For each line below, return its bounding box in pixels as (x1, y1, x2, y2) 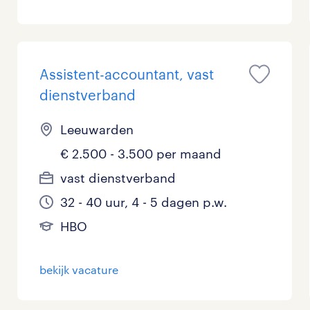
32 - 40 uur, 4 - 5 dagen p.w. (60, 194, 228, 210)
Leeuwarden (60, 122, 134, 138)
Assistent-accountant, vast (39, 66, 215, 83)
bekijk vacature (39, 263, 119, 277)
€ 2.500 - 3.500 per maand (60, 146, 222, 162)
